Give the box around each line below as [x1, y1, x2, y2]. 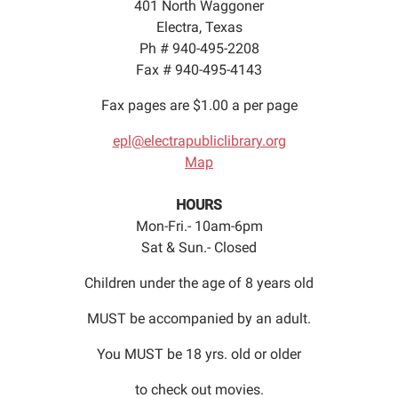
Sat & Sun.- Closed [141, 239, 257, 257]
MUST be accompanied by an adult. [87, 310, 311, 328]
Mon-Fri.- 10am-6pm [135, 218, 263, 235]
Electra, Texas [155, 19, 243, 36]
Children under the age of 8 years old [84, 275, 314, 292]
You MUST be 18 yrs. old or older [97, 346, 301, 363]
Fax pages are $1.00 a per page [100, 97, 298, 115]
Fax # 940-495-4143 [136, 61, 262, 79]
